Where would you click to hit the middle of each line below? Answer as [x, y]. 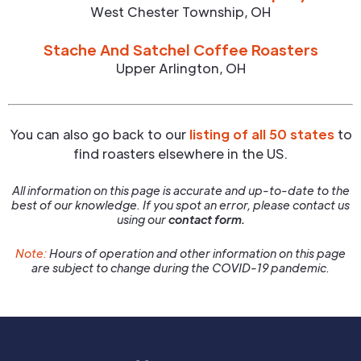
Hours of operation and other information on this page [196, 253]
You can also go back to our [99, 134]
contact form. [206, 219]
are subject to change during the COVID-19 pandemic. [180, 268]
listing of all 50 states [261, 134]
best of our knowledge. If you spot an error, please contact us [180, 205]
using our [142, 219]
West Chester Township [167, 12]
